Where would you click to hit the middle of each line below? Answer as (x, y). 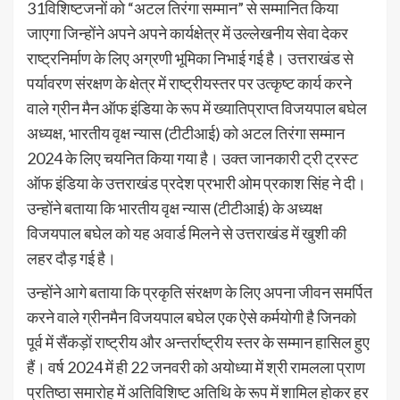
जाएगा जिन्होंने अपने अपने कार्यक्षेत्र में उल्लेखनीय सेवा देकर (187, 33)
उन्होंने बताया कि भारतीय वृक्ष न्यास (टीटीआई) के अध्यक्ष (175, 208)
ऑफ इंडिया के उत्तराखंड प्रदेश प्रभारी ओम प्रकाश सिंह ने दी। (196, 183)
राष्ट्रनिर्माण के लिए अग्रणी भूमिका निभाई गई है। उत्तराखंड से (190, 58)
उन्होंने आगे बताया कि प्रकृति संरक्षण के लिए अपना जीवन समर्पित (200, 292)
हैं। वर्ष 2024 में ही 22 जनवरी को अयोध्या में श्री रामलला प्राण (196, 367)
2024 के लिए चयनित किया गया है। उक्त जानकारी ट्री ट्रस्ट (192, 158)
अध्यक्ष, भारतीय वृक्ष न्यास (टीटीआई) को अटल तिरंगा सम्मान (186, 133)
